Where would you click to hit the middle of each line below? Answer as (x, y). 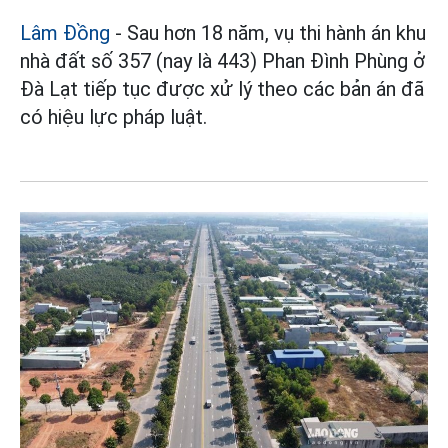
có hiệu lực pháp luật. (113, 116)
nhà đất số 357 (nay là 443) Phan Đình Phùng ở (222, 60)
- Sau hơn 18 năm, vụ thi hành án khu (268, 32)
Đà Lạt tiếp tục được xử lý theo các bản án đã (222, 88)
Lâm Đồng (65, 32)
